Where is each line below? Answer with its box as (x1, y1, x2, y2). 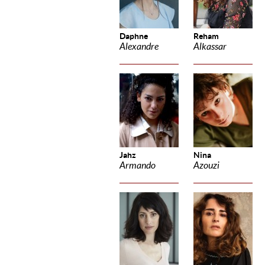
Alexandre (119, 41, 159, 51)
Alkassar (193, 41, 227, 51)
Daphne (119, 31, 148, 41)
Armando (119, 160, 156, 170)
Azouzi (193, 160, 219, 170)
